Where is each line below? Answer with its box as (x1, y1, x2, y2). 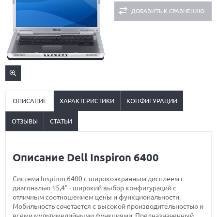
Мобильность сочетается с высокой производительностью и (13, 202, 204, 210)
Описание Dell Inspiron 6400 (13, 152, 159, 163)
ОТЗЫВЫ (12, 118, 38, 124)
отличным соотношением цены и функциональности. (13, 193, 181, 201)
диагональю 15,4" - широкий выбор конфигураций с (13, 184, 177, 192)
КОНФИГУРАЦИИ (126, 97, 178, 104)
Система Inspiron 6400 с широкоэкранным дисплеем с (13, 175, 185, 183)
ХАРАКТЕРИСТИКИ (60, 97, 115, 104)
